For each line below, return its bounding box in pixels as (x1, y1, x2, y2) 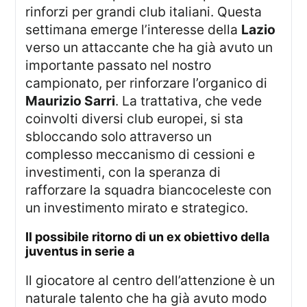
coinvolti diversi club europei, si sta (25, 110, 244, 127)
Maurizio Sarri (25, 93, 116, 110)
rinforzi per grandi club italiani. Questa (25, 3, 262, 21)
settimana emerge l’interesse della (25, 21, 242, 38)
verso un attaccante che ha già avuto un (25, 39, 273, 56)
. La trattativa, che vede (115, 93, 262, 110)
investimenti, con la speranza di (25, 164, 221, 181)
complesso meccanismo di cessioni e (25, 146, 256, 163)
